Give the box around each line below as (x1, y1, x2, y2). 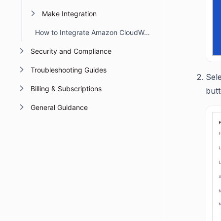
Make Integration (42, 9, 97, 18)
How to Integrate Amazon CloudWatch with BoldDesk (144, 28, 150, 37)
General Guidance (30, 103, 88, 111)
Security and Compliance (30, 47, 111, 55)
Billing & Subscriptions (30, 84, 102, 93)
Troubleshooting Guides (30, 66, 107, 74)
